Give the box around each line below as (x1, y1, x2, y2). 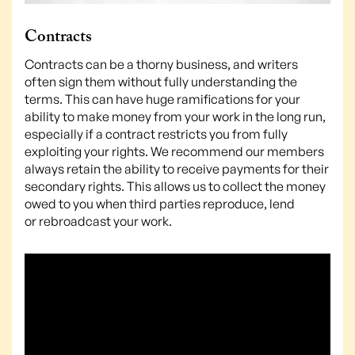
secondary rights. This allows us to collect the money (25, 178, 326, 195)
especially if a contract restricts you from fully (25, 126, 288, 143)
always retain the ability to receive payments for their (25, 161, 329, 177)
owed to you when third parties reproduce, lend (25, 196, 295, 212)
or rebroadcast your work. (25, 213, 172, 230)
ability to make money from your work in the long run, (25, 109, 326, 125)
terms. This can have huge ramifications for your (25, 91, 300, 108)
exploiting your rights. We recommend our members (25, 143, 324, 160)
